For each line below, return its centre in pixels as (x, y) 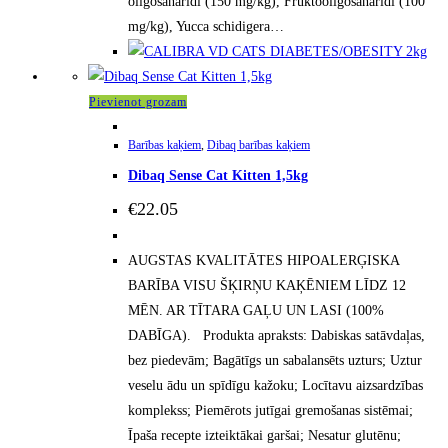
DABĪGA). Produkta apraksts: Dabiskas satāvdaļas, (276, 335)
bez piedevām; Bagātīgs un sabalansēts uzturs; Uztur (275, 360)
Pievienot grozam (138, 102)
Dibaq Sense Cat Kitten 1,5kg (218, 176)
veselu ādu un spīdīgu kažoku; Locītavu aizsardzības (275, 385)
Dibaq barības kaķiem (258, 145)
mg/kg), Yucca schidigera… (206, 27)
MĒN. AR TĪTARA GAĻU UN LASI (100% (256, 310)
